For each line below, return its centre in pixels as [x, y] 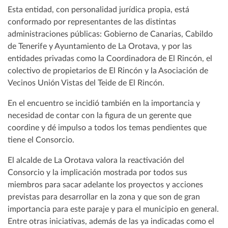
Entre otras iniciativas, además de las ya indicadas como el [111, 222]
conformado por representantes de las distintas [92, 22]
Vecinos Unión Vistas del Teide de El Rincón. [86, 83]
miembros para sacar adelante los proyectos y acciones [105, 185]
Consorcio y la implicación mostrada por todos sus [97, 173]
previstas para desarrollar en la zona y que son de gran [104, 197]
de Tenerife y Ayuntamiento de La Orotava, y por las [100, 47]
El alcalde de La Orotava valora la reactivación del [96, 161]
